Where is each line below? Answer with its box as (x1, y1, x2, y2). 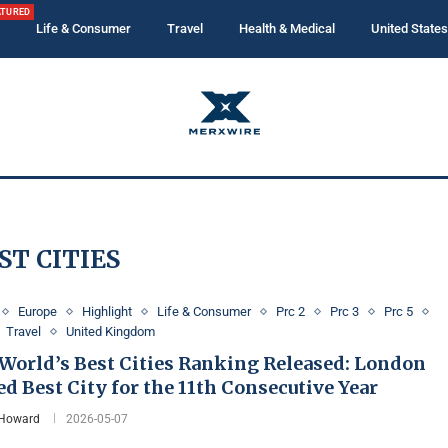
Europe (18, 304, 58, 319)
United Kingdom (66, 324, 156, 339)
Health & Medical (239, 21, 335, 36)
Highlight (82, 304, 133, 319)
